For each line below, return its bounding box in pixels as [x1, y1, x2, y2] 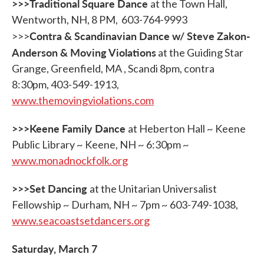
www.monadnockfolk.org [12, 154, 128, 167]
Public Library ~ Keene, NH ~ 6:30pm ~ [12, 138, 189, 151]
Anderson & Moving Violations [12, 45, 156, 60]
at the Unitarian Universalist [90, 182, 217, 195]
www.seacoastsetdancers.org [12, 214, 150, 227]
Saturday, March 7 [12, 241, 97, 256]
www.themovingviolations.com [12, 94, 154, 107]
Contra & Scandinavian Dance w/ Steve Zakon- [29, 28, 250, 43]
